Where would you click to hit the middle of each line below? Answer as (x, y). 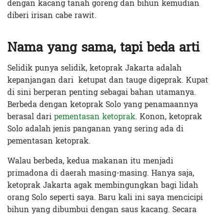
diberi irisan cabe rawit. (52, 16)
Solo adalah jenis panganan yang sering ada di (95, 128)
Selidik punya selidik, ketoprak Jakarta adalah (94, 68)
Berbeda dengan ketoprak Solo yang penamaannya (103, 104)
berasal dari (31, 116)
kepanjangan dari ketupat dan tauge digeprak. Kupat (108, 80)
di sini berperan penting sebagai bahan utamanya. (102, 92)
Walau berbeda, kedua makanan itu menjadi (90, 161)
